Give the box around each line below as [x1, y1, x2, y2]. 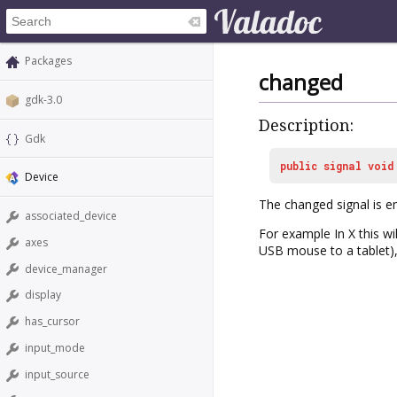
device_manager [25, 261, 107, 276]
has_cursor [25, 314, 80, 330]
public [280, 158, 317, 173]
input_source [25, 366, 90, 382]
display [25, 287, 61, 303]
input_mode [25, 340, 85, 356]
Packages [25, 53, 72, 68]
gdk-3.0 [25, 91, 62, 107]
